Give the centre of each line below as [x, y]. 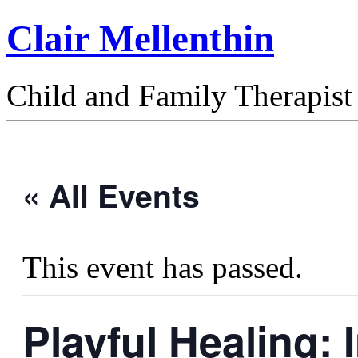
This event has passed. [163, 267]
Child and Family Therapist [179, 95]
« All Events [111, 195]
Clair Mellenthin [140, 39]
